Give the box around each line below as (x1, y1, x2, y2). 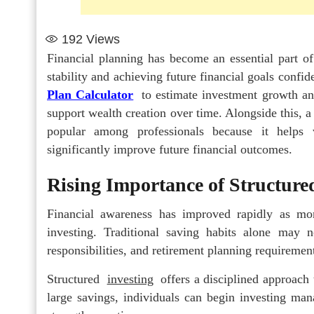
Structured (47, 271, 104, 286)
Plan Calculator (47, 87, 134, 102)
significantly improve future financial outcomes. (47, 142, 292, 156)
